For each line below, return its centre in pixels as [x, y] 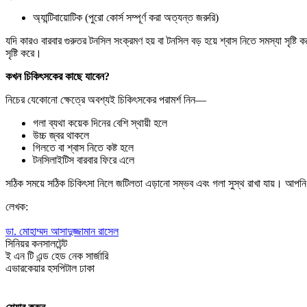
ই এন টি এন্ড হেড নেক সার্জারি [57, 256]
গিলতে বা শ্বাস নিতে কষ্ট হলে [83, 147]
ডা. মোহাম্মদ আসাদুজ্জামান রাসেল [62, 231]
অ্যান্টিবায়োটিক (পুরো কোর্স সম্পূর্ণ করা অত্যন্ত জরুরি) [126, 17]
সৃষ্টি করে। [24, 53]
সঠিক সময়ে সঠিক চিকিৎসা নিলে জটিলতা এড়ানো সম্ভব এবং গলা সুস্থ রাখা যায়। [145, 183]
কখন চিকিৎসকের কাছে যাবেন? [58, 76]
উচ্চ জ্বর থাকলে [61, 135]
